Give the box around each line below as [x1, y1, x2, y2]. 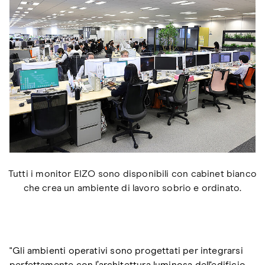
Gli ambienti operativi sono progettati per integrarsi [12, 246, 243, 256]
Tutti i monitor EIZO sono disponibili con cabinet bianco [8, 169, 257, 179]
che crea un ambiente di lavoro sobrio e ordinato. [23, 183, 242, 193]
